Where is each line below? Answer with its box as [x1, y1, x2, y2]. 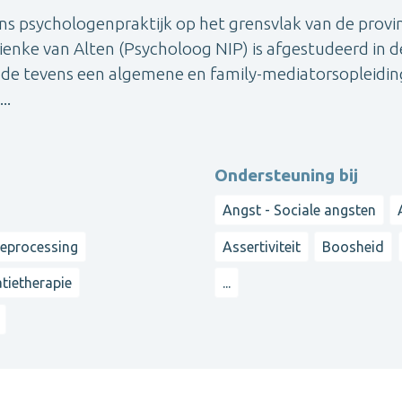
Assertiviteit [223, 238, 301, 255]
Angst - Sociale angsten [223, 202, 376, 219]
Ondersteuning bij [214, 165, 358, 186]
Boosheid [322, 238, 385, 255]
